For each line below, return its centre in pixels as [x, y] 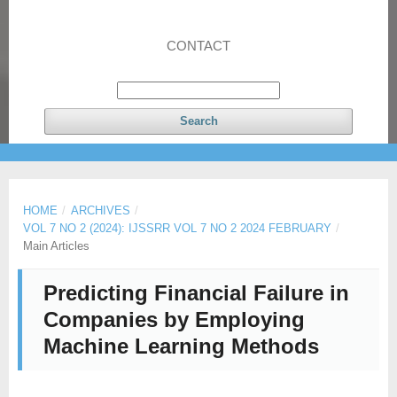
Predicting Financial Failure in [196, 293]
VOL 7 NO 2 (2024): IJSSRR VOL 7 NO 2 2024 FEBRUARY [177, 228]
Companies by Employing [174, 320]
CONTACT [198, 46]
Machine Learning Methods [181, 346]
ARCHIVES [100, 210]
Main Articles [56, 245]
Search [198, 121]
